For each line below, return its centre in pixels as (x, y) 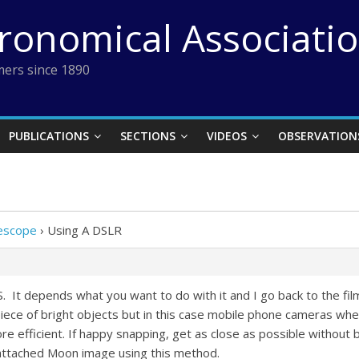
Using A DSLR (85, 230)
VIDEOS (227, 136)
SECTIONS (148, 136)
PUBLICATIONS (49, 136)
